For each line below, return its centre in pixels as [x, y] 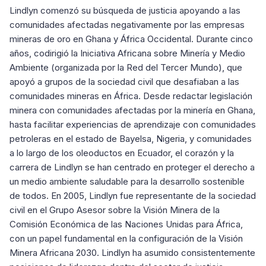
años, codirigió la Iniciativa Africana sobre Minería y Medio [127, 53]
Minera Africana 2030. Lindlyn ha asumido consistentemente [132, 253]
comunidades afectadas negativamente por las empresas [127, 25]
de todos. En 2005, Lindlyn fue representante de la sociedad [133, 196]
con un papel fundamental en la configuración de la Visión [126, 238]
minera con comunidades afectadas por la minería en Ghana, [132, 110]
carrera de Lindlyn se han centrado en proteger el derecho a [132, 167]
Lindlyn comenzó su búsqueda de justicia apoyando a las [125, 10]
